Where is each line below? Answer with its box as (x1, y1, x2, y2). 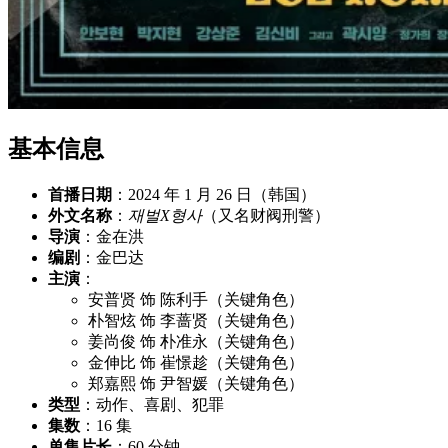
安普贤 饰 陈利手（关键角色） (88, 290, 304, 308)
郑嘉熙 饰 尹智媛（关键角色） (88, 374, 304, 392)
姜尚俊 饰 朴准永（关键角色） (88, 332, 304, 350)
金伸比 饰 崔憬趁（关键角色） (88, 353, 304, 371)
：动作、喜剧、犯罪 (80, 395, 224, 413)
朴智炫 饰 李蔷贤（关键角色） (88, 311, 304, 329)
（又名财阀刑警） (202, 206, 330, 224)
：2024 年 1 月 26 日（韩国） (112, 185, 316, 203)
